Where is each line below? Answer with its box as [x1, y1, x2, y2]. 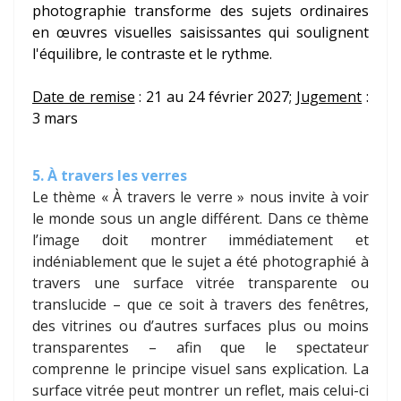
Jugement [296, 87, 363, 107]
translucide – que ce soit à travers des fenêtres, [32, 294, 369, 315]
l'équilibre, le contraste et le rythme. [32, 44, 276, 64]
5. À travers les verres [32, 166, 187, 186]
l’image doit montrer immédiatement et [32, 230, 369, 251]
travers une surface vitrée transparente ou [32, 273, 369, 294]
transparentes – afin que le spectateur [32, 337, 369, 358]
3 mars [32, 108, 78, 129]
